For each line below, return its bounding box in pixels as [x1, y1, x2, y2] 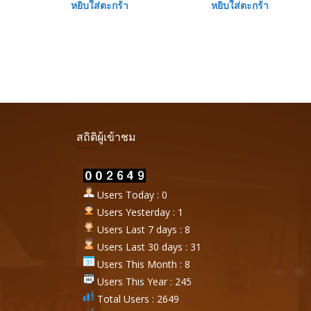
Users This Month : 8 [94, 258, 190, 271]
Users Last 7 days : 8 [94, 223, 190, 236]
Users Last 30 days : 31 [94, 240, 201, 253]
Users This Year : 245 [94, 275, 192, 288]
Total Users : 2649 [94, 292, 179, 305]
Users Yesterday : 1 [94, 205, 183, 219]
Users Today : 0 [94, 188, 167, 201]
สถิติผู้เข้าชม [76, 129, 136, 144]
